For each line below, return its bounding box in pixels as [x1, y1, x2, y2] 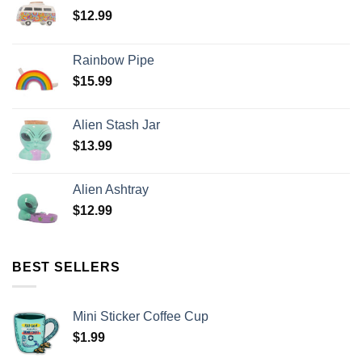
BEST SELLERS [12, 259, 120, 274]
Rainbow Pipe [73, 53, 154, 67]
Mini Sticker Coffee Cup [73, 309, 208, 324]
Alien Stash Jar [73, 117, 160, 132]
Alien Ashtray [73, 182, 149, 196]
